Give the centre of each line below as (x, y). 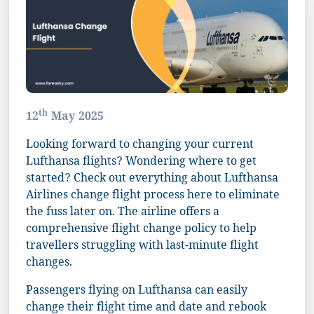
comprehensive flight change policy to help (141, 230)
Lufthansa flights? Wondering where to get (141, 163)
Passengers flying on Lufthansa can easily (137, 292)
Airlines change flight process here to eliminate (153, 196)
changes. (49, 264)
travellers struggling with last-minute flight (142, 247)
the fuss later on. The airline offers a (123, 213)
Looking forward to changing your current (140, 146)
